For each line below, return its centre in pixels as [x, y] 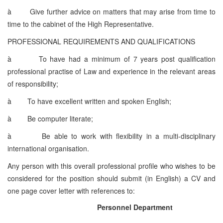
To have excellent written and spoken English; [99, 101]
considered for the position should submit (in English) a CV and [111, 178]
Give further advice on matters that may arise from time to [123, 11]
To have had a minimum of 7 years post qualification [127, 58]
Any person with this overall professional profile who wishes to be [111, 166]
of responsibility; [33, 83]
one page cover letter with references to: [71, 190]
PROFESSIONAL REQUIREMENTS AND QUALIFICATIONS [101, 41]
